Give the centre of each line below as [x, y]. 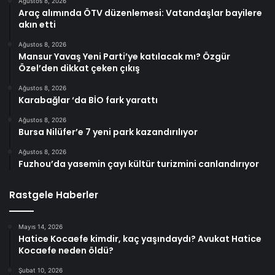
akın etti [37, 25]
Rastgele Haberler [54, 195]
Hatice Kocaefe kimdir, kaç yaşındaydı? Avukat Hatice [140, 239]
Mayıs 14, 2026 [41, 227]
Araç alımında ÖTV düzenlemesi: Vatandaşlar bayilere [140, 13]
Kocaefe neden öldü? [66, 251]
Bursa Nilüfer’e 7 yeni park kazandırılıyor [108, 132]
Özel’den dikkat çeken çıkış [79, 68]
